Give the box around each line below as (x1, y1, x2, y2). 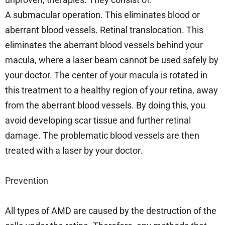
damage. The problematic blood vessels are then (5, 130, 199, 141)
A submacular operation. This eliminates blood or (5, 9, 200, 20)
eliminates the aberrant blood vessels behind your (5, 39, 203, 50)
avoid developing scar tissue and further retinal (5, 115, 191, 126)
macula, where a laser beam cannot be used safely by (5, 54, 218, 65)
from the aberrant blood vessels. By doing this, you (5, 99, 205, 110)
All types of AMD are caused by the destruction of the (5, 205, 216, 216)
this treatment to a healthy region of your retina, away (5, 84, 218, 95)
